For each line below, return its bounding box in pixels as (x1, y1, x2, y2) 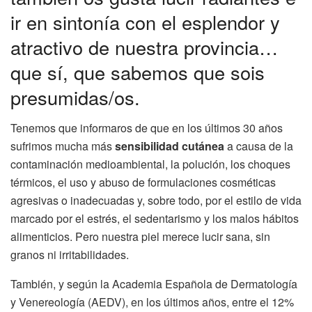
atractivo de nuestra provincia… (10, 33, 278, 61)
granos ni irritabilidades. (10, 247, 129, 263)
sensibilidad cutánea (115, 138, 224, 155)
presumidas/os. (10, 83, 140, 111)
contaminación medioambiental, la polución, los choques (10, 156, 290, 173)
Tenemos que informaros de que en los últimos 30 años (10, 120, 283, 136)
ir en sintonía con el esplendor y (10, 8, 280, 36)
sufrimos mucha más (10, 138, 115, 155)
